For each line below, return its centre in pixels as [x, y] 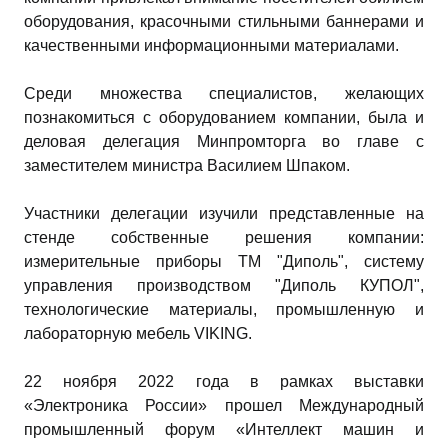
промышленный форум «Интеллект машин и [224, 429]
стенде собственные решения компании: [224, 237]
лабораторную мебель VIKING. [138, 333]
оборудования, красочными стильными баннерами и [224, 21]
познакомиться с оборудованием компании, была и [224, 117]
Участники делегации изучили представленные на [224, 213]
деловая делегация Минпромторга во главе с [224, 141]
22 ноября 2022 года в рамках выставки [224, 381]
